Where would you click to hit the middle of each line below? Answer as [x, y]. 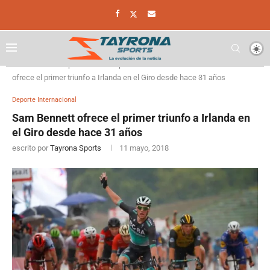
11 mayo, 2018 [144, 148]
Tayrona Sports [76, 148]
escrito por [31, 148]
